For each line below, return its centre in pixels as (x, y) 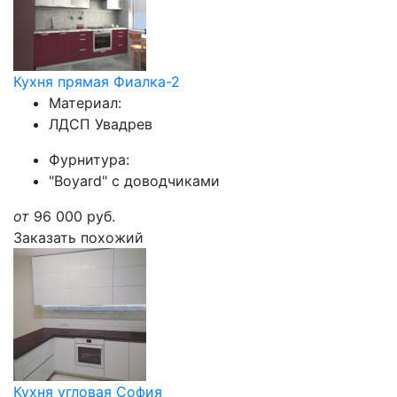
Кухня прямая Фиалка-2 (97, 82)
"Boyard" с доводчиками (134, 181)
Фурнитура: (89, 160)
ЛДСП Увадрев (101, 124)
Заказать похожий (78, 237)
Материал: (85, 103)
